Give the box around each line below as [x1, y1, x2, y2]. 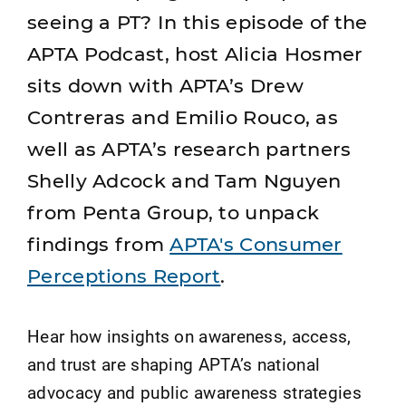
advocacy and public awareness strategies [27, 381, 362, 404]
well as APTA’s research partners [27, 138, 352, 161]
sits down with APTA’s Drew [27, 74, 304, 98]
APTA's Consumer [169, 233, 343, 256]
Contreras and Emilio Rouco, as [27, 106, 338, 130]
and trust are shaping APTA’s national [27, 353, 321, 376]
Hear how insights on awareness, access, [27, 324, 352, 348]
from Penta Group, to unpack [27, 201, 320, 225]
